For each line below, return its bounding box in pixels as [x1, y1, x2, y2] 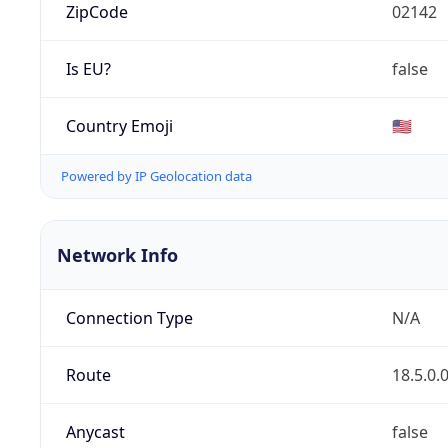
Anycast [65, 421, 125, 444]
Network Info [57, 243, 178, 268]
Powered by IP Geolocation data [61, 167, 252, 186]
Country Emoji [65, 114, 173, 137]
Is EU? [65, 57, 111, 80]
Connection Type [65, 307, 193, 330]
